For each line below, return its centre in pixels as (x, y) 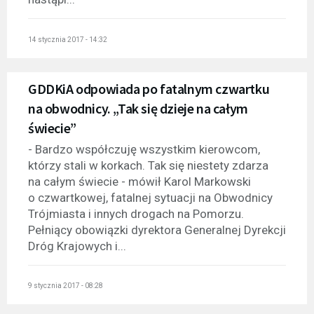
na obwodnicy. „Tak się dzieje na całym (138, 108)
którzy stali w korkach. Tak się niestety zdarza (148, 165)
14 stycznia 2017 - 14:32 (68, 39)
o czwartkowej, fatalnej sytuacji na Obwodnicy (150, 197)
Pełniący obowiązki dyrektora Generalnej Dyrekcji (157, 230)
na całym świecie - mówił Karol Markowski (139, 181)
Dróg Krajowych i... (77, 246)
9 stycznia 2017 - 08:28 (66, 286)
